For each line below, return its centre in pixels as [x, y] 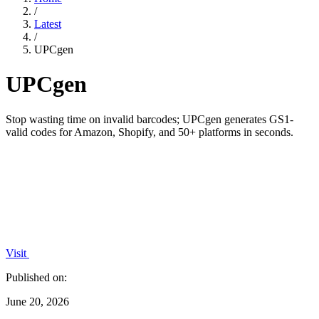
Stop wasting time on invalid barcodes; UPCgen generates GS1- [150, 119]
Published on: [36, 277]
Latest [48, 24]
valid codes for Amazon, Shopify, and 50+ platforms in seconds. [150, 132]
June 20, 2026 [37, 301]
